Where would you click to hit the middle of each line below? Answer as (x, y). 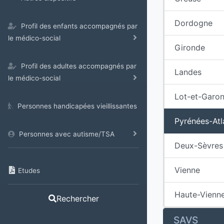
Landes (188, 72)
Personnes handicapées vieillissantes (77, 106)
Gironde (190, 47)
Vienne (187, 170)
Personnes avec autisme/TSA (67, 134)
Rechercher (77, 198)
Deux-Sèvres (199, 145)
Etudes (29, 170)
